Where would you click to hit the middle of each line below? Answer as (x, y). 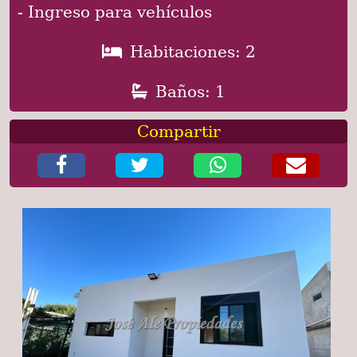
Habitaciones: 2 (192, 51)
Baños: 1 (190, 91)
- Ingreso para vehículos (115, 12)
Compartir (178, 131)
